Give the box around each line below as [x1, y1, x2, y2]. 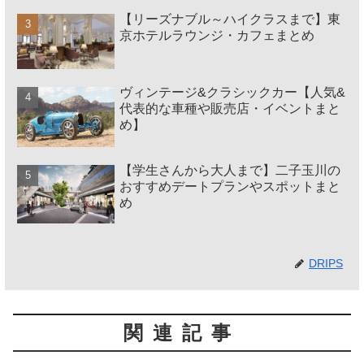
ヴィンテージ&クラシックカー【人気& [119, 84, 346, 99]
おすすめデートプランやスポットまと [119, 180, 341, 194]
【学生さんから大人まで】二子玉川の [119, 163, 341, 178]
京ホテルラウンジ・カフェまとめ [119, 28, 315, 42]
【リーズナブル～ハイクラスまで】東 [119, 11, 341, 26]
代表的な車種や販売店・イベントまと [119, 101, 341, 115]
